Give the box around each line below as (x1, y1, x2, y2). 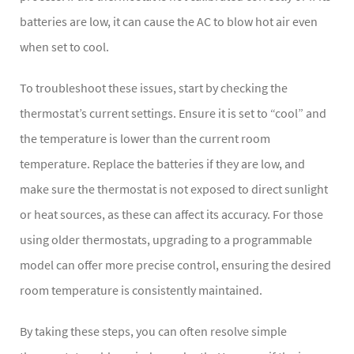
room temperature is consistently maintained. (20, 282, 262, 299)
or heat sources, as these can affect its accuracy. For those (20, 206, 323, 223)
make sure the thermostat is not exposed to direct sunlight (20, 181, 328, 198)
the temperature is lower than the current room (20, 130, 270, 147)
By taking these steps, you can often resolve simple (20, 323, 287, 340)
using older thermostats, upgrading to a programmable (20, 232, 312, 248)
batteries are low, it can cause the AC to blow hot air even (20, 13, 318, 30)
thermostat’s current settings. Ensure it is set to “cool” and (20, 105, 326, 122)
